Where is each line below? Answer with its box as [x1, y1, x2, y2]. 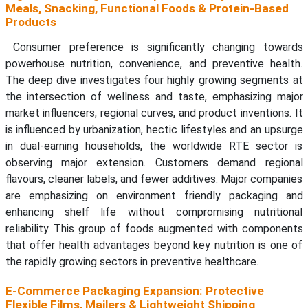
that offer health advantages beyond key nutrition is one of [5, 239, 303, 252]
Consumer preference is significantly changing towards [5, 41, 303, 54]
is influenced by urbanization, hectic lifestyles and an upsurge [5, 123, 303, 137]
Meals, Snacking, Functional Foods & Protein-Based [5, 1, 289, 16]
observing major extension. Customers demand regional [5, 156, 303, 170]
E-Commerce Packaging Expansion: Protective [5, 284, 264, 298]
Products [5, 15, 56, 30]
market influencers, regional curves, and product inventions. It [5, 107, 303, 120]
